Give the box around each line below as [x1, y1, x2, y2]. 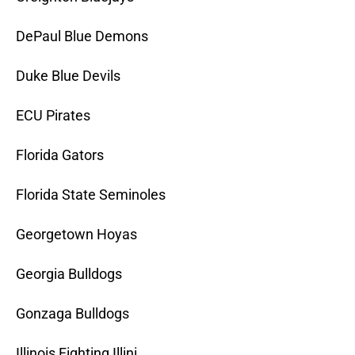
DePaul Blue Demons [16, 28, 148, 45]
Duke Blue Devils [16, 67, 120, 85]
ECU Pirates [16, 107, 90, 124]
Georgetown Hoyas [16, 226, 137, 243]
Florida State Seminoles [16, 186, 166, 204]
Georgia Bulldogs [16, 265, 122, 283]
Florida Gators [16, 147, 104, 164]
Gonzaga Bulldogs [16, 305, 129, 323]
